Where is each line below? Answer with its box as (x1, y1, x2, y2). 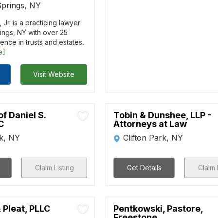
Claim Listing (35, 163, 74, 172)
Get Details (127, 163, 162, 172)
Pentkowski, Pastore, (113, 203, 203, 214)
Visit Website (33, 70, 74, 78)
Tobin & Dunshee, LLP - (113, 110, 212, 120)
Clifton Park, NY (123, 133, 183, 143)
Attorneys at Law (113, 119, 187, 129)
